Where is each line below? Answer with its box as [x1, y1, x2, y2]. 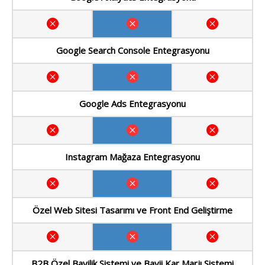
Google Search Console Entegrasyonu [56, 44, 209, 57]
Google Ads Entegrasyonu [79, 98, 186, 110]
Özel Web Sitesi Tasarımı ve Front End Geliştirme [33, 204, 232, 216]
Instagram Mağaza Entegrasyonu [65, 151, 200, 163]
